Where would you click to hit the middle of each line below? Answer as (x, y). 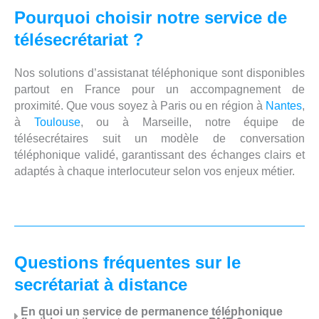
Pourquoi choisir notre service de (151, 17)
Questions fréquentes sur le (127, 262)
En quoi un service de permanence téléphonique (152, 311)
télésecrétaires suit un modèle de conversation (159, 138)
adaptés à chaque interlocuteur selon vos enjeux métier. (155, 171)
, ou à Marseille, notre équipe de (193, 122)
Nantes (284, 105)
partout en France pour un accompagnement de (159, 89)
